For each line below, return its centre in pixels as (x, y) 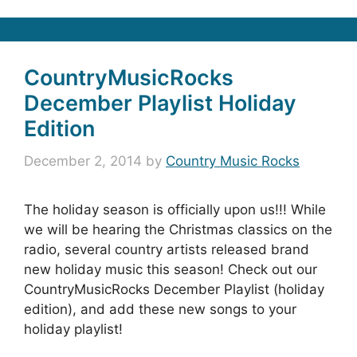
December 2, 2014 (83, 161)
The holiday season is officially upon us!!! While (175, 209)
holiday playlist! (73, 329)
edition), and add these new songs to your (160, 309)
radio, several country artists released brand (167, 249)
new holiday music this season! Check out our (171, 269)
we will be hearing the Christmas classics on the (178, 229)
